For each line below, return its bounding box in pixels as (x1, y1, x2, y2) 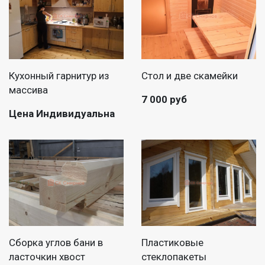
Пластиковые (141, 236, 203, 248)
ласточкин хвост (9, 250, 85, 263)
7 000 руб (141, 93, 187, 105)
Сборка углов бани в (9, 236, 103, 248)
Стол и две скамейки (141, 69, 238, 82)
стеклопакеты (141, 250, 206, 263)
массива (9, 83, 48, 96)
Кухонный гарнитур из (9, 69, 109, 82)
